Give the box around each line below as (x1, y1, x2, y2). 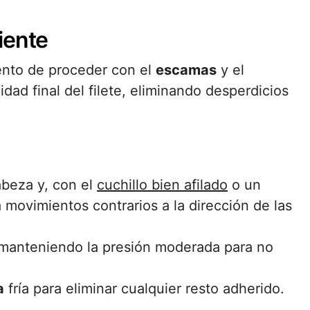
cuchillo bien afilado (97, 176, 228, 193)
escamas (156, 62, 217, 78)
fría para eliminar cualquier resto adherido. (4, 280, 284, 297)
